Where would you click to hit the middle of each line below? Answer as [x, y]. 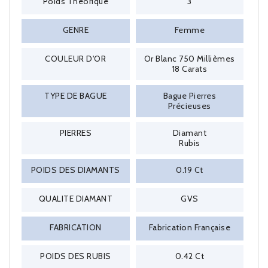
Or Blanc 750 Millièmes [189, 59]
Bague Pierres [189, 96]
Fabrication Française [189, 227]
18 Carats [189, 69]
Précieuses [189, 106]
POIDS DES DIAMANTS [75, 170]
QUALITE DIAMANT [75, 199]
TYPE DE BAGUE [76, 96]
